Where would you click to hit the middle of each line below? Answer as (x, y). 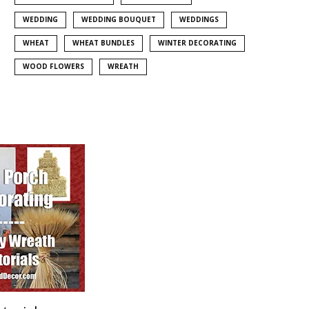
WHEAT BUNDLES (103, 42)
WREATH (123, 66)
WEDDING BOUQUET (119, 19)
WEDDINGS (199, 19)
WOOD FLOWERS (53, 66)
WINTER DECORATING (197, 42)
